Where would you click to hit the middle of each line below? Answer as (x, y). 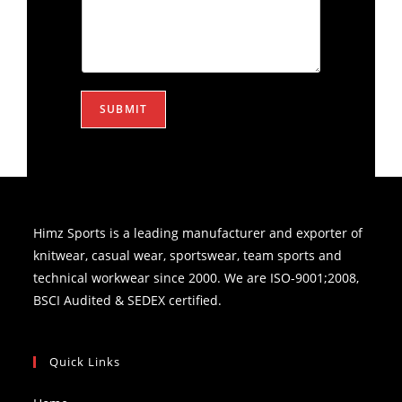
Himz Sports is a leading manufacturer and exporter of (198, 233)
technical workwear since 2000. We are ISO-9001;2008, (197, 278)
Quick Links (85, 362)
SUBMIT (124, 109)
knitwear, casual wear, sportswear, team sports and (188, 255)
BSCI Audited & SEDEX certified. (128, 300)
